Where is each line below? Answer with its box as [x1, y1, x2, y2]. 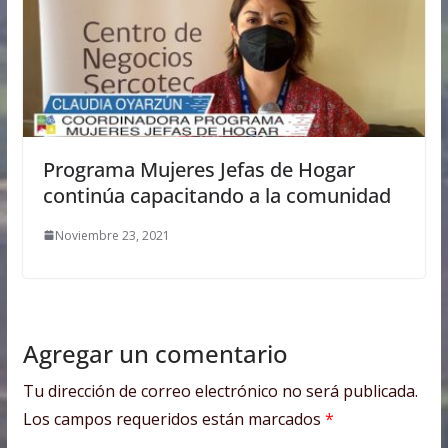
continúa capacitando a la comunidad [42, 181, 391, 209]
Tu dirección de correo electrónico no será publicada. [22, 379, 418, 402]
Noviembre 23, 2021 [54, 226, 170, 244]
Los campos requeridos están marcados [22, 407, 325, 430]
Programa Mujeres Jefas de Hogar [42, 155, 355, 183]
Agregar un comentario [22, 336, 288, 370]
